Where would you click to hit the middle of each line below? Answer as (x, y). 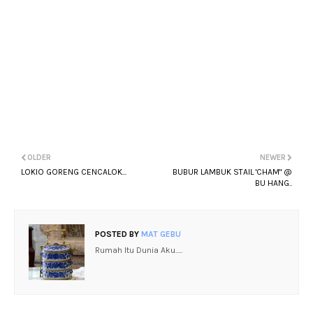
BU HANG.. (274, 183)
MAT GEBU (160, 234)
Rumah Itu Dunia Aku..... (139, 250)
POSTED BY (117, 234)
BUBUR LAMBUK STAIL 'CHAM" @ (232, 172)
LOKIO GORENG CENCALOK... (74, 172)
